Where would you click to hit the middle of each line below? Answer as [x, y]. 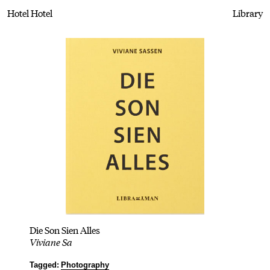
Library [248, 13]
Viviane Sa [51, 242]
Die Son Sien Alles [65, 230]
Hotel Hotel [30, 13]
